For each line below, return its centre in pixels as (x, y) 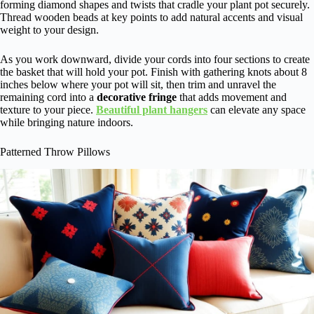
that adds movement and (232, 97)
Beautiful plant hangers (152, 110)
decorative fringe (137, 97)
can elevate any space (257, 110)
